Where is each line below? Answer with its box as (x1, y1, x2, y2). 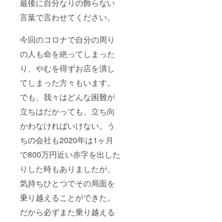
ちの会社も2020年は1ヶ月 (20, 134, 113, 146)
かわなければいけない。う (20, 119, 115, 131)
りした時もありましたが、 (20, 163, 115, 174)
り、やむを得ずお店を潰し (20, 62, 115, 74)
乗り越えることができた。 (20, 191, 115, 203)
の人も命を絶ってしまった (20, 48, 115, 59)
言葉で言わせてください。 (20, 11, 115, 23)
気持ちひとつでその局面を (20, 177, 115, 189)
